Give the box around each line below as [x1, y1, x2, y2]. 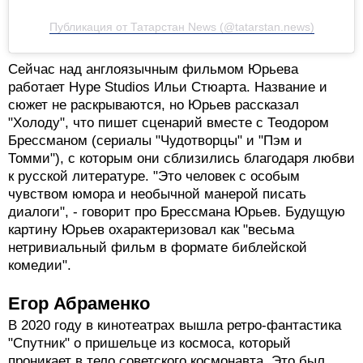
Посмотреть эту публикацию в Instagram [64, 40, 299, 53]
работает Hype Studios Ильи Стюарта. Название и [8, 288, 327, 304]
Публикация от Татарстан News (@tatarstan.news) [49, 228, 314, 242]
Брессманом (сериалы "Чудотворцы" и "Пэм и [8, 341, 302, 357]
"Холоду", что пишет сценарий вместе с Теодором [8, 323, 329, 340]
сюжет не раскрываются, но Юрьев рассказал [8, 305, 299, 322]
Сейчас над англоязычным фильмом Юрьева [8, 270, 298, 286]
